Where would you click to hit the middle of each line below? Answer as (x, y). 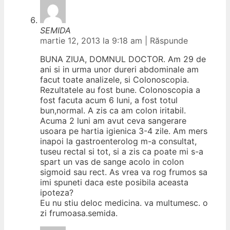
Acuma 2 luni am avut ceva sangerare (113, 120)
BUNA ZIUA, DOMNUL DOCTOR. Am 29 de (123, 59)
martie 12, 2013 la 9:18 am (92, 40)
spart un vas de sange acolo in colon (112, 161)
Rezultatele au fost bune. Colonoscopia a (120, 90)
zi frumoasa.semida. (79, 213)
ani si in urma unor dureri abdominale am (119, 69)
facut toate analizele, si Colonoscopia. (114, 79)
